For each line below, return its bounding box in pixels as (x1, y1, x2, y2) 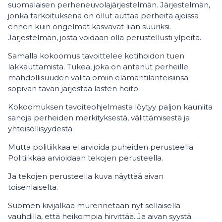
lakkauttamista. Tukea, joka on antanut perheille (8, 62, 188, 71)
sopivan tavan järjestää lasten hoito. (8, 84, 140, 93)
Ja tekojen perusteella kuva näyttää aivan (8, 171, 164, 181)
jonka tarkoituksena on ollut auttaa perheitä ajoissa (8, 11, 199, 20)
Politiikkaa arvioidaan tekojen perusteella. (8, 153, 163, 163)
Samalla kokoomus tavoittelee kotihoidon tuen (8, 51, 184, 60)
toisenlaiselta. (8, 182, 58, 192)
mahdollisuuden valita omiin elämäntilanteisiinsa (8, 73, 188, 82)
